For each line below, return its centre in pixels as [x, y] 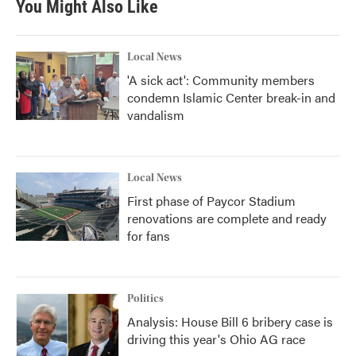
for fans [149, 236]
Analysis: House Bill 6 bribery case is [230, 321]
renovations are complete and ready [227, 218]
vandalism [156, 115]
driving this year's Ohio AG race [216, 339]
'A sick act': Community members [221, 80]
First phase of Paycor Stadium [211, 201]
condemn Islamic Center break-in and [231, 97]
